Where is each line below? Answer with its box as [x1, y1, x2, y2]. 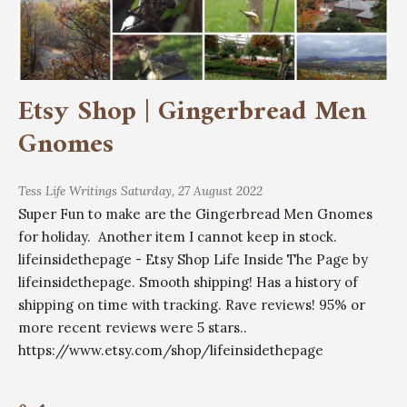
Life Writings [45, 183, 117, 200]
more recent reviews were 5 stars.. [18, 319, 247, 337]
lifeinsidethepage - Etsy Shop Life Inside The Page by [18, 251, 368, 269]
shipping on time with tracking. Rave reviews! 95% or [18, 296, 365, 314]
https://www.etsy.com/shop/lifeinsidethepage [18, 342, 323, 360]
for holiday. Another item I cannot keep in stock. [18, 228, 337, 246]
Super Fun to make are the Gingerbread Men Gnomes [18, 205, 372, 223]
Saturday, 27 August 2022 [121, 183, 263, 200]
